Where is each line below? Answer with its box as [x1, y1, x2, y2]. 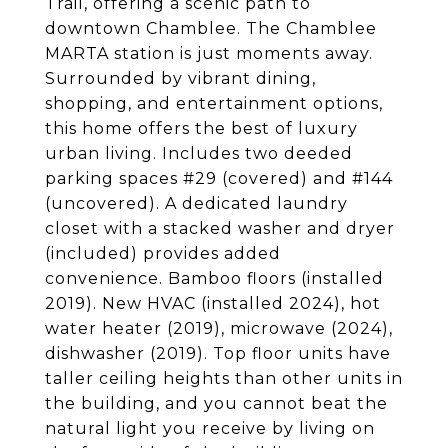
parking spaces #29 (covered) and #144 [45, 169, 393, 188]
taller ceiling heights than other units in [45, 369, 403, 388]
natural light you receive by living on [45, 419, 375, 438]
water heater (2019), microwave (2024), [45, 319, 393, 338]
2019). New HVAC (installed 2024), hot [45, 294, 381, 313]
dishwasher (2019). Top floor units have [45, 344, 391, 363]
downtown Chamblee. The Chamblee [45, 19, 377, 38]
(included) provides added [45, 244, 281, 263]
